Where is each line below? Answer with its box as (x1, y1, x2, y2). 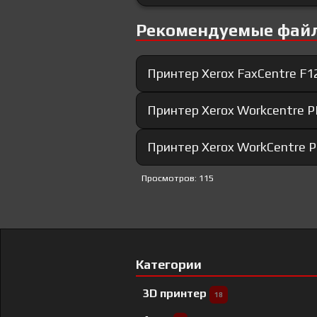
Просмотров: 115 (142, 173, 214, 184)
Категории (136, 257, 202, 272)
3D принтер (143, 287, 209, 301)
